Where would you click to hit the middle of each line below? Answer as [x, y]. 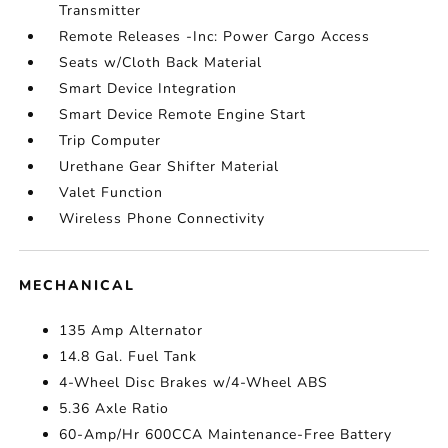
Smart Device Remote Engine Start [183, 114]
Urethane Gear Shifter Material [169, 166]
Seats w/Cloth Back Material [161, 62]
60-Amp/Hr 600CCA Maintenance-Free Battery [226, 434]
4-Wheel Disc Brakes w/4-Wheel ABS [194, 382]
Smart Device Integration [148, 88]
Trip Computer [110, 140]
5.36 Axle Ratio [114, 408]
